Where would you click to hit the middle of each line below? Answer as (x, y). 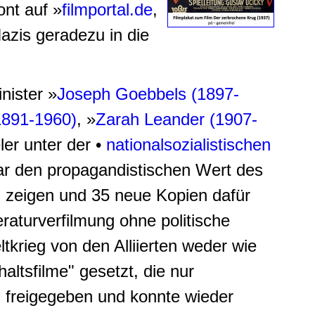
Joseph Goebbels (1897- (148, 94)
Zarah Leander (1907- (176, 119)
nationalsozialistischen (188, 144)
